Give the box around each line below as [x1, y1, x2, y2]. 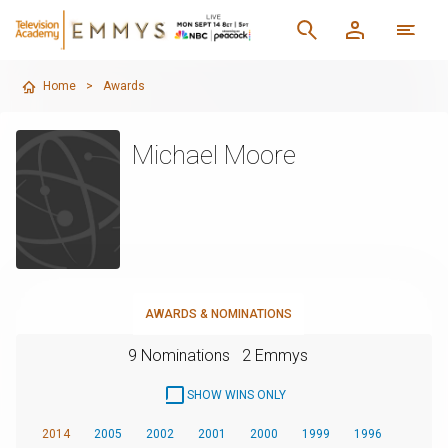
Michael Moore [131, 140, 296, 170]
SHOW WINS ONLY [186, 387, 286, 402]
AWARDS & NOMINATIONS [144, 306, 292, 321]
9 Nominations [128, 345, 230, 365]
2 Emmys [242, 345, 308, 365]
